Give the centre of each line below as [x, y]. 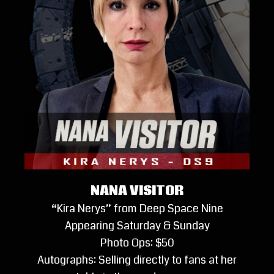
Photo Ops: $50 [137, 243]
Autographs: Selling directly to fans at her [137, 260]
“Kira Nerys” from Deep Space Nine [137, 209]
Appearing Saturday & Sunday [137, 226]
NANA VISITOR [137, 191]
